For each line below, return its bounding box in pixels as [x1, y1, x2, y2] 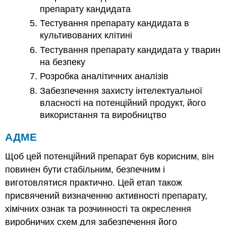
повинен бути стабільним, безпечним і [5, 164, 165, 175]
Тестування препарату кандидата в [40, 18, 190, 29]
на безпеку [40, 56, 86, 67]
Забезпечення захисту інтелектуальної [40, 85, 203, 96]
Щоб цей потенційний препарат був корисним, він [5, 151, 214, 162]
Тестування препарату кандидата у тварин [40, 44, 221, 55]
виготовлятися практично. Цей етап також [5, 178, 183, 188]
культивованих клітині [40, 30, 133, 41]
